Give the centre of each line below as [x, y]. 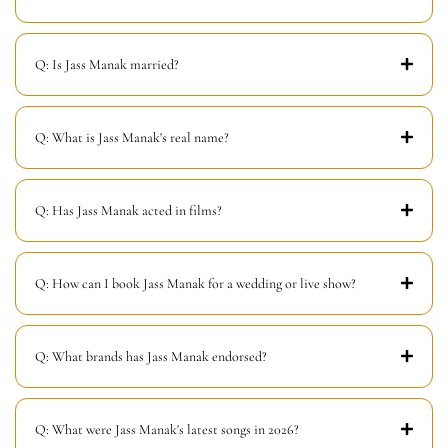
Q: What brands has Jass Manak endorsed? [151, 356]
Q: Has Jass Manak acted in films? [128, 210]
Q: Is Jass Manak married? [107, 64]
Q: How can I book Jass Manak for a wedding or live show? [195, 283]
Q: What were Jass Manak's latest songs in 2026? [167, 429]
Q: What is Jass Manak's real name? [132, 137]
